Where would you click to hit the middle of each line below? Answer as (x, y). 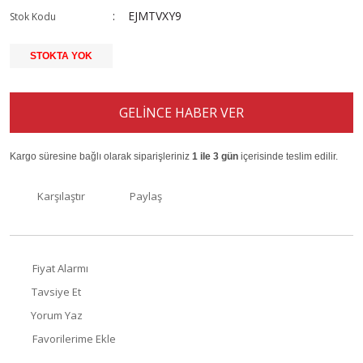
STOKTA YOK (61, 56)
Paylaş (146, 196)
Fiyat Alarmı (60, 268)
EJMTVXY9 (155, 16)
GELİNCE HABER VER (181, 113)
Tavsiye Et (56, 292)
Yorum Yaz (57, 315)
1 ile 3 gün (215, 156)
